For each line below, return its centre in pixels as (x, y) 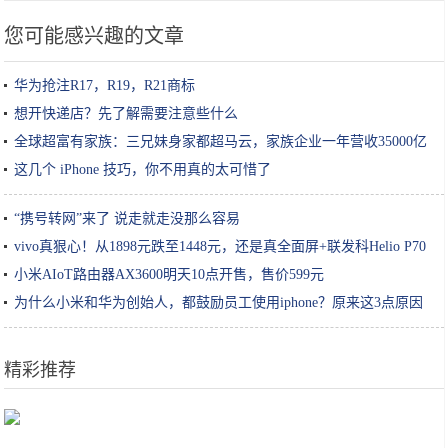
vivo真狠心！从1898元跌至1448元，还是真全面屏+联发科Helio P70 (220, 246)
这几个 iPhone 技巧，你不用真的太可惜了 (143, 169)
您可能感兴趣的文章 (94, 36)
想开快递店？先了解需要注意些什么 (126, 113)
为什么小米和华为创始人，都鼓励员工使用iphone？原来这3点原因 (219, 302)
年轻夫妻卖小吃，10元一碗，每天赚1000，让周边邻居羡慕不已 (224, 411)
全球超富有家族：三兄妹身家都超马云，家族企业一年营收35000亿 (221, 141)
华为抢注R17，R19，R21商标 (105, 85)
